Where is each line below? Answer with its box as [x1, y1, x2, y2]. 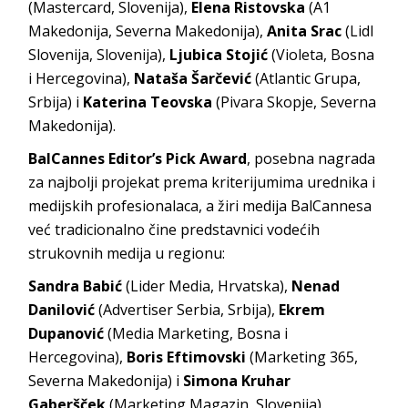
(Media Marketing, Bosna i [104, 323, 289, 344]
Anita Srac [267, 21, 342, 42]
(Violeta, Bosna [268, 45, 375, 66]
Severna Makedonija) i [28, 371, 184, 392]
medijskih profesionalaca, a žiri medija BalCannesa [28, 196, 372, 217]
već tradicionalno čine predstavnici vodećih [28, 219, 321, 240]
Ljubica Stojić [169, 45, 269, 66]
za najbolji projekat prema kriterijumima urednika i [28, 172, 376, 193]
